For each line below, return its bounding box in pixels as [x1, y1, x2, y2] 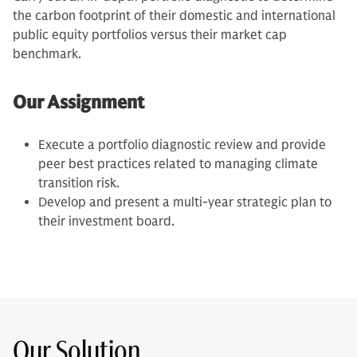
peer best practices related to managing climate [38, 156, 318, 173]
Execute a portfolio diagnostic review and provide [38, 137, 326, 154]
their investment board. [38, 214, 175, 230]
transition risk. [38, 175, 123, 192]
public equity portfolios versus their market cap [13, 27, 287, 44]
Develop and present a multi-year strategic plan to [38, 194, 331, 211]
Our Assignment [13, 92, 144, 114]
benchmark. [13, 46, 81, 63]
